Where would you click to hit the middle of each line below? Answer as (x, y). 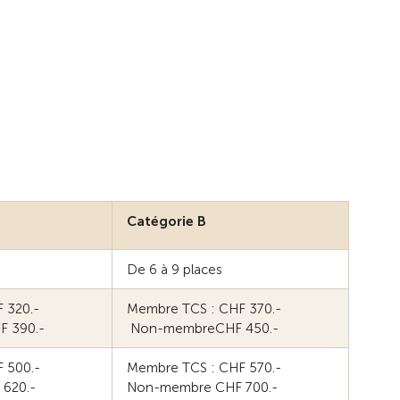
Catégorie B (167, 221)
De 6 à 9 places (175, 269)
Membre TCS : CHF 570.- (206, 367)
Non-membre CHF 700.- (204, 387)
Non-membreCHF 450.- (204, 328)
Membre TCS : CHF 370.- (206, 308)
